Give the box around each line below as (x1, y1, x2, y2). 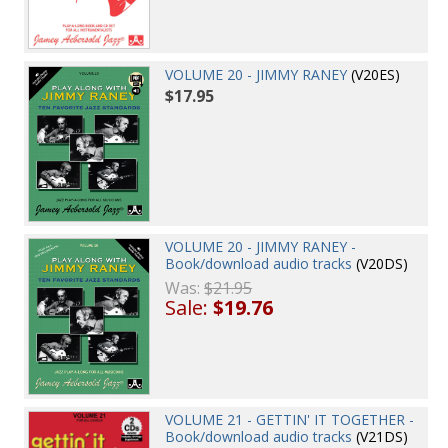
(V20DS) (352, 254, 409, 274)
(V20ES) (347, 64, 401, 84)
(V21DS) (352, 426, 409, 446)
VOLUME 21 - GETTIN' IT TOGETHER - (165, 409, 415, 429)
